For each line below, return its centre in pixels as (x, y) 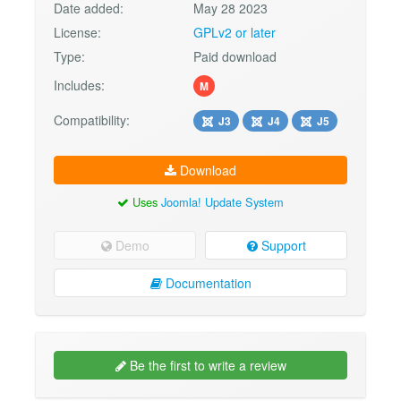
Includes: (79, 85)
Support (282, 245)
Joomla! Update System (222, 202)
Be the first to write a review (206, 365)
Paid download (235, 57)
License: (77, 33)
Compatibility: (92, 120)
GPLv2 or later (235, 33)
